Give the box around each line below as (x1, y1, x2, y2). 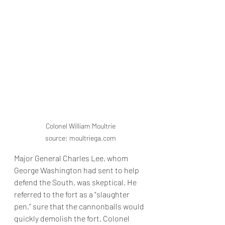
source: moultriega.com (45, 134, 116, 143)
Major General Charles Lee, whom (14, 153, 130, 163)
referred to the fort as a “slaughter (14, 189, 131, 199)
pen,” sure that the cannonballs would (14, 201, 146, 211)
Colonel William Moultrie (45, 122, 116, 131)
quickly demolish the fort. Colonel (14, 213, 131, 223)
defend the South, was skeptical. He (14, 177, 138, 187)
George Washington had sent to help (14, 165, 141, 175)
